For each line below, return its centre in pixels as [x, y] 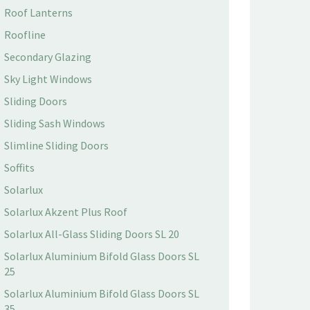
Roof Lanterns [38, 12]
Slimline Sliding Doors [56, 145]
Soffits [19, 167]
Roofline [25, 35]
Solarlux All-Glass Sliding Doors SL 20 [92, 234]
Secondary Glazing [48, 57]
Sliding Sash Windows [55, 123]
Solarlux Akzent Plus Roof [66, 212]
